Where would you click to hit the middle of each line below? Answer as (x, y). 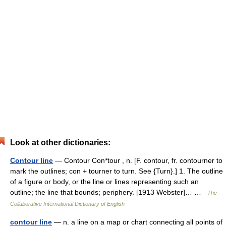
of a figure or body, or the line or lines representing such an (104, 182)
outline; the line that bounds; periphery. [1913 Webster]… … (109, 192)
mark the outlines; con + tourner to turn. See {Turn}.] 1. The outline (117, 171)
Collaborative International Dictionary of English (67, 204)
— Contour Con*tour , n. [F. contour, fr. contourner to (138, 160)
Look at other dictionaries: (60, 143)
